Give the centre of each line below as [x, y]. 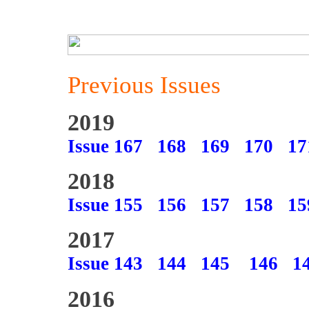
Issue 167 [105, 146]
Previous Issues [144, 85]
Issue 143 [105, 263]
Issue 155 [105, 205]
